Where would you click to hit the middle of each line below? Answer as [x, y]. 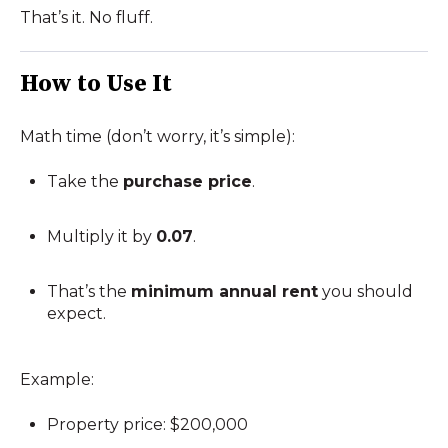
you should [366, 292]
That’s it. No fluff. [86, 17]
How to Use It [96, 83]
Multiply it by [102, 236]
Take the [85, 181]
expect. [77, 314]
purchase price [188, 181]
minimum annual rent [225, 292]
